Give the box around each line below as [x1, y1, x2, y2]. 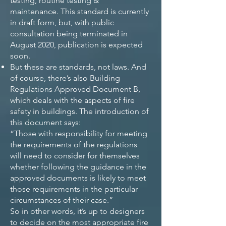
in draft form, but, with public [10, 18, 114, 27]
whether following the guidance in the [10, 162, 146, 172]
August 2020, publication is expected [10, 40, 143, 49]
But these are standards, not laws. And [10, 62, 146, 72]
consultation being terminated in [10, 29, 128, 38]
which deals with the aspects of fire [10, 95, 135, 105]
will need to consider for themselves [10, 151, 140, 160]
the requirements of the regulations [10, 140, 137, 149]
